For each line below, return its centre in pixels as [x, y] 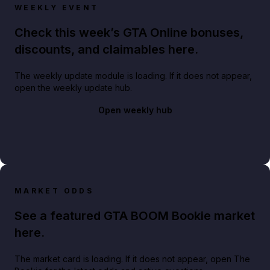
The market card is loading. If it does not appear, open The [132, 259]
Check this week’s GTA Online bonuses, [129, 32]
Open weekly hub [135, 110]
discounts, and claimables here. [106, 49]
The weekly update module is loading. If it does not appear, [133, 75]
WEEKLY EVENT [57, 7]
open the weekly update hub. [73, 87]
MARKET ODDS [54, 190]
